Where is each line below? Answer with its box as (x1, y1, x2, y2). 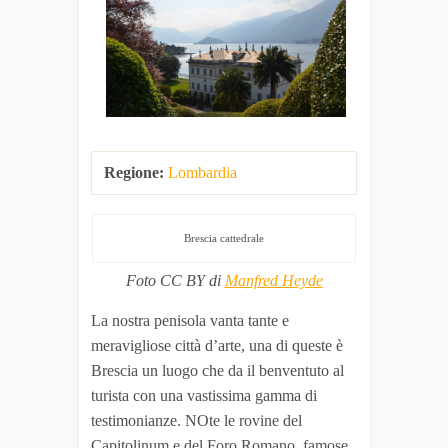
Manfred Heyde (224, 272, 323, 290)
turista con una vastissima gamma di (91, 387, 317, 405)
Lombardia (168, 164, 237, 182)
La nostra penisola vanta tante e (91, 312, 289, 330)
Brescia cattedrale (184, 232, 265, 245)
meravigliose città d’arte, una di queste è (91, 337, 343, 355)
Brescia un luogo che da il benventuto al (91, 362, 344, 380)
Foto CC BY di (125, 272, 225, 290)
